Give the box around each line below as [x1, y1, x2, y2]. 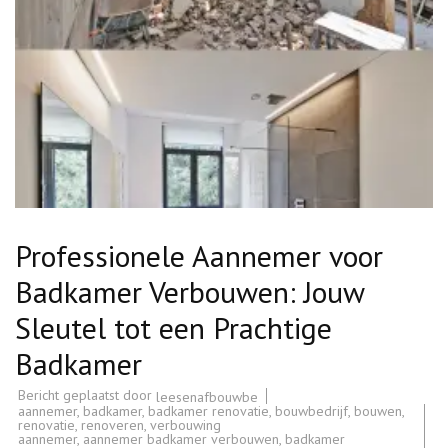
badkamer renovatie [148, 401, 269, 420]
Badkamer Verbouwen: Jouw [15, 272, 364, 312]
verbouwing [150, 415, 221, 434]
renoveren [81, 415, 144, 434]
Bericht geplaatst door [18, 386, 156, 405]
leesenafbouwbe [156, 387, 258, 406]
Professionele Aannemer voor [15, 236, 383, 276]
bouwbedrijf [275, 401, 348, 420]
